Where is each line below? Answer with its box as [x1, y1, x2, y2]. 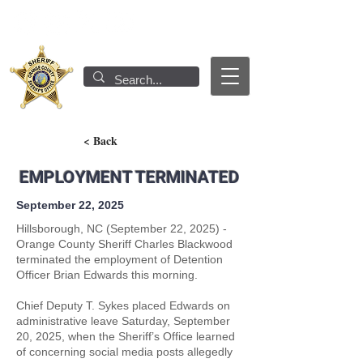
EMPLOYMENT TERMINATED [19, 168, 240, 187]
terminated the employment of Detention [16, 254, 223, 266]
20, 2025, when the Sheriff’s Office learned [16, 331, 235, 343]
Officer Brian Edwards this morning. [16, 269, 198, 281]
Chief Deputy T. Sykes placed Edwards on [16, 300, 230, 312]
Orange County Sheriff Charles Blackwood [16, 238, 233, 250]
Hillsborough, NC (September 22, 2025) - [16, 223, 227, 235]
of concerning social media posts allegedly [16, 346, 233, 358]
